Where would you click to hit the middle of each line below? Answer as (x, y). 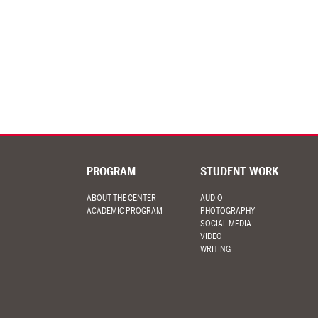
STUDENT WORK (239, 171)
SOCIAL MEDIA (225, 224)
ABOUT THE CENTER (121, 198)
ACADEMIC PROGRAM (125, 211)
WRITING (215, 249)
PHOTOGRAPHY (227, 211)
